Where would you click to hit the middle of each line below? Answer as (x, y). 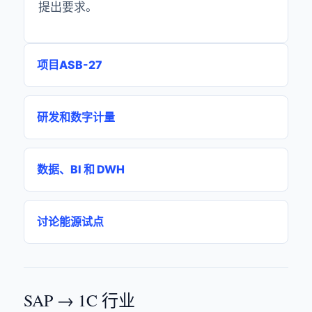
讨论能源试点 (70, 221)
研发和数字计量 (76, 117)
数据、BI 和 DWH (81, 169)
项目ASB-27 (70, 65)
